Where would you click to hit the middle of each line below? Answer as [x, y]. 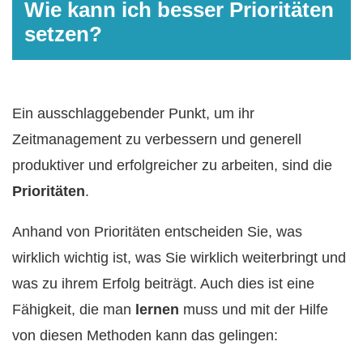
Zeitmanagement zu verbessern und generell [157, 140]
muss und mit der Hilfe [254, 310]
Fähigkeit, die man [74, 310]
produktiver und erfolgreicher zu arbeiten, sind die [172, 166]
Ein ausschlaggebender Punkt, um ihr [133, 114]
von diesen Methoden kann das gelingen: [145, 336]
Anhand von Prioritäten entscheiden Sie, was [157, 232]
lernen [157, 310]
